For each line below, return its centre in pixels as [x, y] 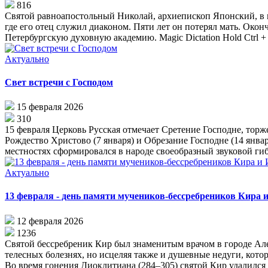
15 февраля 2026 [50, 107]
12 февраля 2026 [50, 221]
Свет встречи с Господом [59, 82]
